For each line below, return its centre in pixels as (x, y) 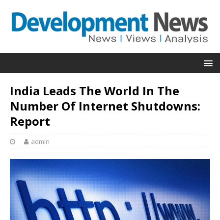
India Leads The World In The (95, 90)
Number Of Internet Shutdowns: (105, 106)
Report (30, 121)
